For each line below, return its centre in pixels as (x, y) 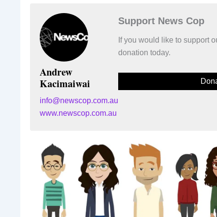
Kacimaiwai (65, 84)
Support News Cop (161, 21)
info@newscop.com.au (79, 101)
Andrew (56, 72)
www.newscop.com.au (78, 113)
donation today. (144, 53)
